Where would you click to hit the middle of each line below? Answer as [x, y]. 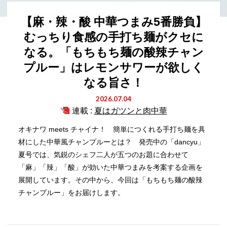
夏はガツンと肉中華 [130, 111]
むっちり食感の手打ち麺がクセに [113, 37]
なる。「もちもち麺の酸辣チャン [113, 52]
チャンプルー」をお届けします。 [72, 193]
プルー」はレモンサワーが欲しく [113, 67]
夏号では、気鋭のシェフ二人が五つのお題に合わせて [104, 155]
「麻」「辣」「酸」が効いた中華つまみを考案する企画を [111, 167]
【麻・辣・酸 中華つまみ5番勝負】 [113, 22]
